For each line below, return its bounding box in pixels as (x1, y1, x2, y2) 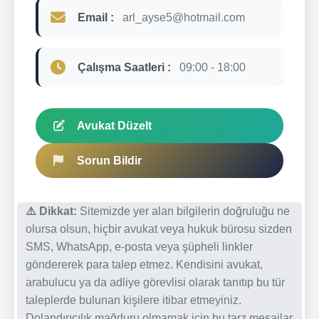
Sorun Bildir (77, 154, 142, 167)
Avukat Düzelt (77, 119, 152, 132)
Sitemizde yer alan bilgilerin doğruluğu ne (77, 204, 290, 217)
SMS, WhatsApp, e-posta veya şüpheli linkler (26, 240, 253, 253)
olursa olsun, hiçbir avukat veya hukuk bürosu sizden (26, 222, 292, 235)
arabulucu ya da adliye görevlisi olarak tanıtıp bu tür (26, 276, 285, 288)
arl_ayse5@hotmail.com (122, 11, 245, 23)
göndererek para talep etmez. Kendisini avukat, (26, 258, 263, 271)
